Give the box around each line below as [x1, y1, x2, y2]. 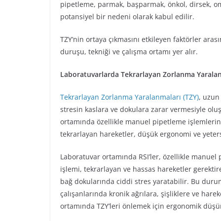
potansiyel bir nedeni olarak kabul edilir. [60, 12, 196, 22]
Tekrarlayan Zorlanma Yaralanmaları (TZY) [60, 92, 199, 102]
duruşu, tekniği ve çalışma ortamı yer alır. [60, 47, 198, 57]
